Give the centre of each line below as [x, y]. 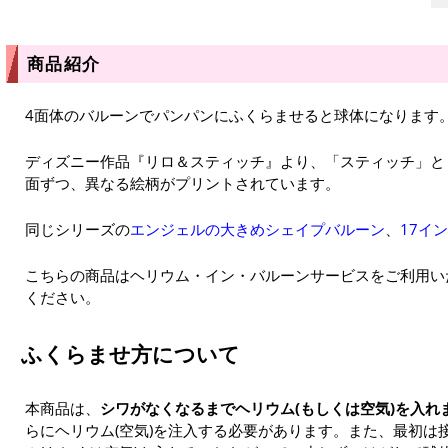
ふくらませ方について [130, 354]
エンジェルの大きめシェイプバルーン [257, 228]
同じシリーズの [77, 228]
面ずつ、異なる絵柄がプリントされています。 [182, 182]
